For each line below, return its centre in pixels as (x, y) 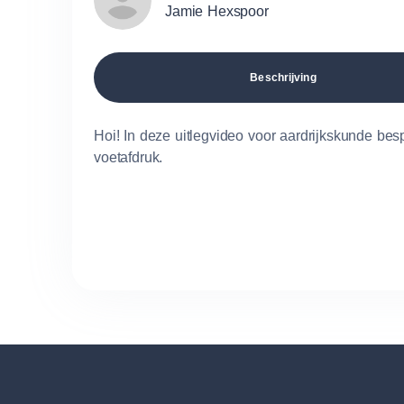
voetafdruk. (129, 157)
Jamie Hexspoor (217, 11)
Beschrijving (283, 78)
